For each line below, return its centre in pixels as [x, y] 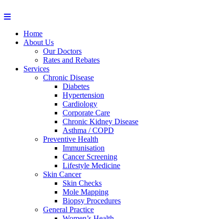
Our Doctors [62, 51]
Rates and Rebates [71, 60]
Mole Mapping [86, 192]
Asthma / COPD [88, 130]
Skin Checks [82, 183]
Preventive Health [71, 139]
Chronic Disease [68, 77]
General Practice [68, 209]
